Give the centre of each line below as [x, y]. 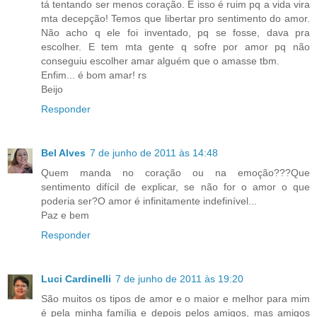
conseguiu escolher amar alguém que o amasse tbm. [160, 60]
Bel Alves [63, 152]
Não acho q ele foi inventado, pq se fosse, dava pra [175, 32]
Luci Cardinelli [76, 278]
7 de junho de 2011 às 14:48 [154, 152]
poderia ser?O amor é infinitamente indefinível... [149, 201]
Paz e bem [65, 215]
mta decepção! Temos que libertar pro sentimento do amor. [175, 18]
